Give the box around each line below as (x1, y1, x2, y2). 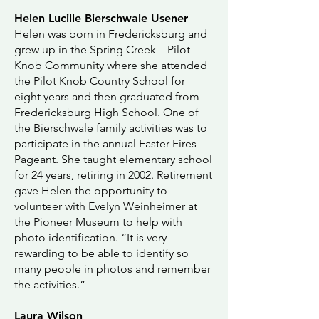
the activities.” (14, 278, 85, 291)
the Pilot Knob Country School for (14, 74, 185, 88)
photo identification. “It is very (14, 231, 167, 244)
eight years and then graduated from (14, 90, 199, 103)
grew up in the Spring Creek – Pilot (14, 43, 190, 56)
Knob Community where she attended (14, 58, 207, 72)
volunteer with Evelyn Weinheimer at (14, 199, 197, 213)
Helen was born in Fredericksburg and (14, 27, 207, 41)
